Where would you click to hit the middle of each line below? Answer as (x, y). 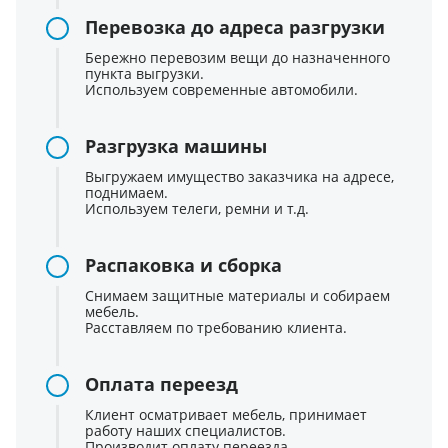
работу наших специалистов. (185, 430)
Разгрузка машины (176, 145)
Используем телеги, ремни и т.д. (197, 208)
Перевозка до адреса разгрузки (235, 26)
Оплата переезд (161, 383)
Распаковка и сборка (183, 264)
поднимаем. (126, 192)
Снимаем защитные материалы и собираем (237, 295)
